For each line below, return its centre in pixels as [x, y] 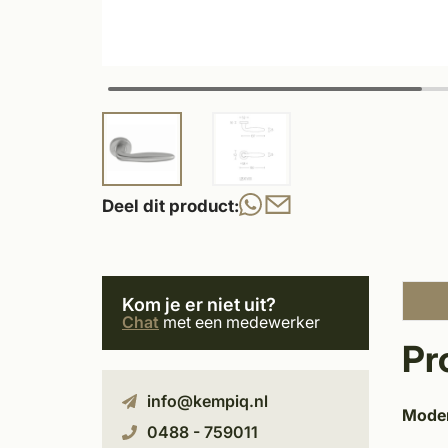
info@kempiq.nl [207, 401]
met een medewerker [239, 322]
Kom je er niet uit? [199, 304]
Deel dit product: [170, 205]
